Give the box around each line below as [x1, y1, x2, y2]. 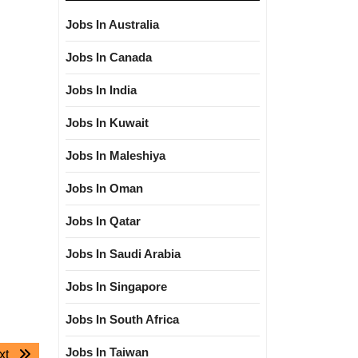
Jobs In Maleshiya [66, 149, 165, 162]
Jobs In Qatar [66, 214, 141, 228]
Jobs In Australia [66, 18, 159, 31]
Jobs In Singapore [66, 280, 167, 293]
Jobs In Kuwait [66, 116, 149, 129]
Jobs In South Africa [66, 312, 179, 326]
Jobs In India [66, 83, 137, 97]
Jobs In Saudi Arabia [66, 247, 181, 261]
